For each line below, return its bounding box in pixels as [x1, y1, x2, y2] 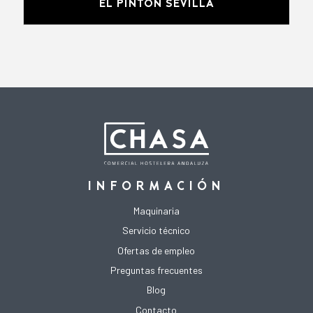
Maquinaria [133, 204, 180, 217]
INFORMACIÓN [87, 179, 226, 194]
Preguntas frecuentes [110, 264, 203, 277]
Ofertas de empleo [117, 244, 196, 256]
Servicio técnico [122, 224, 191, 237]
